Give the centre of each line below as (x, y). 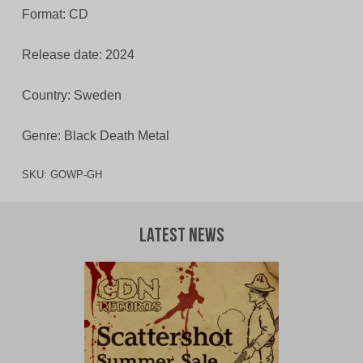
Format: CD (55, 15)
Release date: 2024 (78, 55)
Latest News (181, 237)
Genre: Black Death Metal (95, 136)
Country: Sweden (71, 96)
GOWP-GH (76, 175)
